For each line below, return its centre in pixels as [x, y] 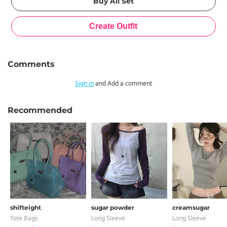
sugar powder [113, 207]
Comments [31, 64]
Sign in [84, 83]
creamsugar [191, 207]
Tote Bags [24, 218]
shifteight [26, 207]
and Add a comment [123, 83]
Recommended [40, 110]
